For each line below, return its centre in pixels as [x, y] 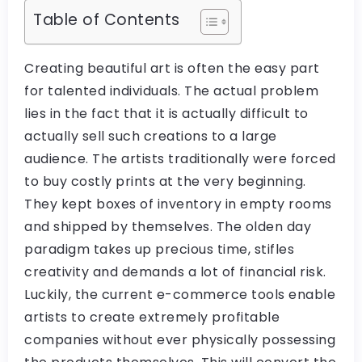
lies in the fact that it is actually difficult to [166, 113]
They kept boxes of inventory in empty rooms [178, 204]
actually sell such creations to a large [151, 136]
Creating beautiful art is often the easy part [172, 68]
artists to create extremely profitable [152, 317]
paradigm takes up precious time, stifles [159, 249]
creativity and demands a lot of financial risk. [175, 271]
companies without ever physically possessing [180, 339]
